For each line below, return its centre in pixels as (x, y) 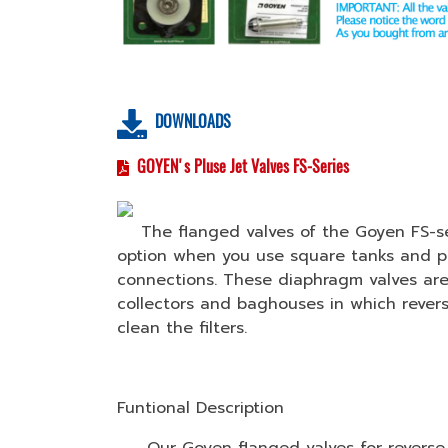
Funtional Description (203, 408)
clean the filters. (182, 328)
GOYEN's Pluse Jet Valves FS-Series (243, 166)
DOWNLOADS (193, 122)
